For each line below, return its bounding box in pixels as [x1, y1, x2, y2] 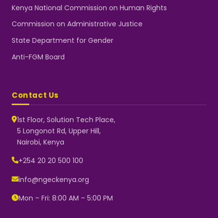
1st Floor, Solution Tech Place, [17, 115, 115, 125]
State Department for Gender [12, 36, 113, 46]
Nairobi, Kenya [17, 137, 64, 147]
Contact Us [12, 90, 59, 100]
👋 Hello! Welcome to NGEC [55, 194, 135, 203]
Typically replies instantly [73, 154, 138, 162]
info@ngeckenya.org [18, 174, 89, 184]
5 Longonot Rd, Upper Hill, [17, 126, 101, 136]
